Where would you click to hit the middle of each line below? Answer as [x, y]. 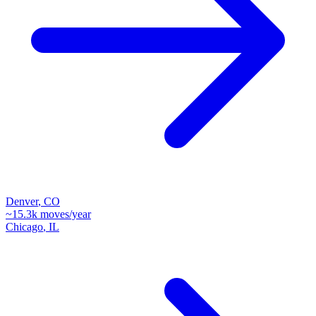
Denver [22, 201]
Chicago [24, 226]
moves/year [64, 214]
